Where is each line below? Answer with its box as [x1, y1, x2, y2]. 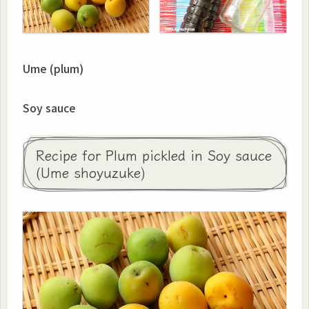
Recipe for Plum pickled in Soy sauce [36, 144, 272, 165]
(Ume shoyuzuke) [36, 161, 146, 182]
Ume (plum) [23, 60, 83, 77]
